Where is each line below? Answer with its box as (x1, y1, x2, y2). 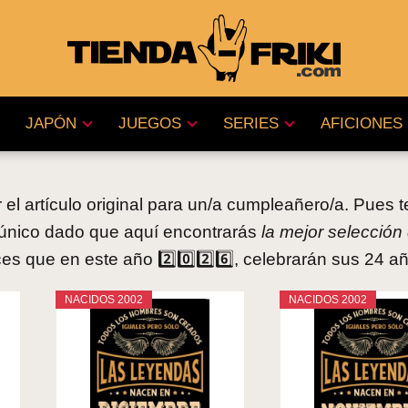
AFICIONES (320, 115, 403, 132)
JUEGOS (117, 115, 181, 132)
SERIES (222, 115, 279, 132)
